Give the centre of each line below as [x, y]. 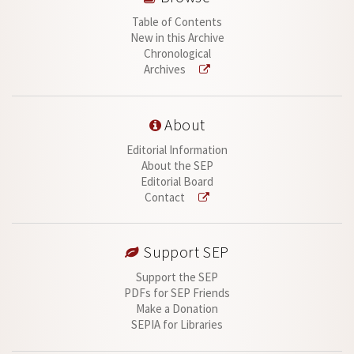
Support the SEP [177, 277]
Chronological [177, 54]
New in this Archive [177, 38]
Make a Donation [177, 309]
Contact [166, 197]
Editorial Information [177, 149]
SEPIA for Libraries [177, 325]
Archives [166, 70]
